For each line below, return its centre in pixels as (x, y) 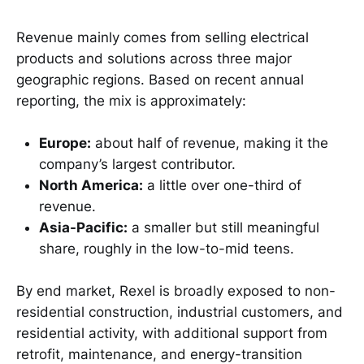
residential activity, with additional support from (172, 334)
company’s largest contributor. (137, 165)
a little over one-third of (222, 186)
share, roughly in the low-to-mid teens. (167, 249)
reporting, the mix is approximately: (131, 100)
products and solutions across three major (154, 58)
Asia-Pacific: (83, 228)
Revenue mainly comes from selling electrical (162, 37)
